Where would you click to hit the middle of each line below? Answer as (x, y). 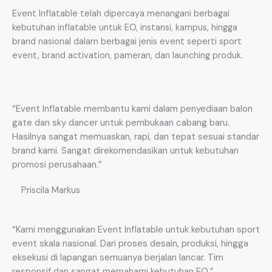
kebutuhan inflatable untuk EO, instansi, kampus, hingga (125, 27)
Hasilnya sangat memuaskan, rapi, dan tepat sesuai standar (136, 137)
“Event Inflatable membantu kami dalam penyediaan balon (132, 109)
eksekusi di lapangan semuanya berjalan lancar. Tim (118, 258)
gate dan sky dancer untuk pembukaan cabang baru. (121, 123)
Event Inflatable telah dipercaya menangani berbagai (121, 13)
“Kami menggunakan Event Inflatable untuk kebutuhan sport (136, 230)
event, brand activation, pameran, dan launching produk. (127, 55)
